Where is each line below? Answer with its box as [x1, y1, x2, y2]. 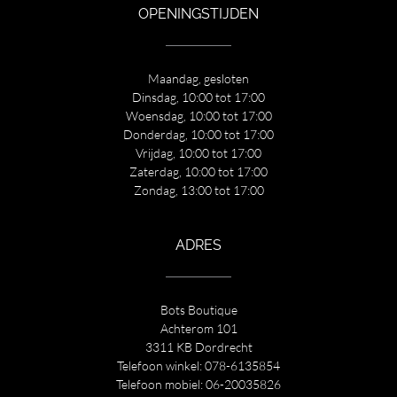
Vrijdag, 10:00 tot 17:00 [136, 144, 261, 160]
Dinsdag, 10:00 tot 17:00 [132, 89, 265, 105]
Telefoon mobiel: [116, 376, 206, 392]
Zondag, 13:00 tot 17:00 [133, 182, 264, 198]
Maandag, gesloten [148, 70, 249, 86]
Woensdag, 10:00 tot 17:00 [125, 107, 272, 123]
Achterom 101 [160, 320, 237, 336]
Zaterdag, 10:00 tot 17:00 [129, 163, 268, 179]
